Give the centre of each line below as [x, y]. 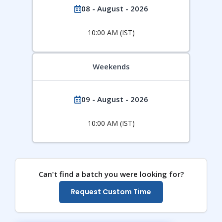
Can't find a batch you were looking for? [111, 174]
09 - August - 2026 [114, 99]
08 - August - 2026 [114, 9]
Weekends [111, 67]
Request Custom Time [111, 192]
